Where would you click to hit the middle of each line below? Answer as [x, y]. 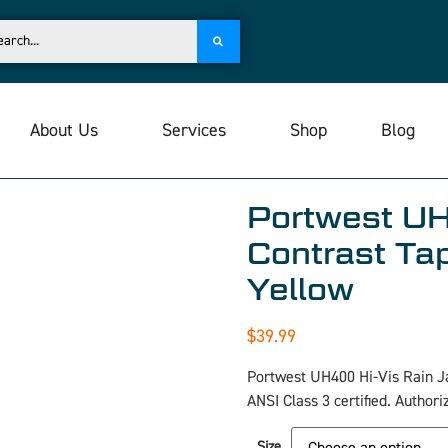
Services [193, 130]
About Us [63, 130]
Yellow [300, 289]
